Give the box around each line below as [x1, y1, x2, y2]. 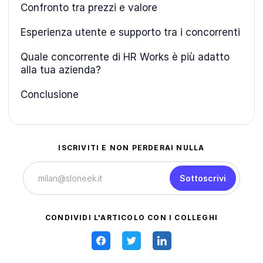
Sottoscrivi [180, 173, 226, 184]
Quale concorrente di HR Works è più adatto [21, 51, 230, 63]
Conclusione [21, 89, 79, 101]
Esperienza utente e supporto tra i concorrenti [21, 26, 240, 39]
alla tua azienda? [21, 64, 101, 76]
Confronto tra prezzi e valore [21, 2, 157, 14]
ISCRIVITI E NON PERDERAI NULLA [58, 143, 205, 153]
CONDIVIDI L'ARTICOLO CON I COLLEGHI [45, 213, 218, 222]
